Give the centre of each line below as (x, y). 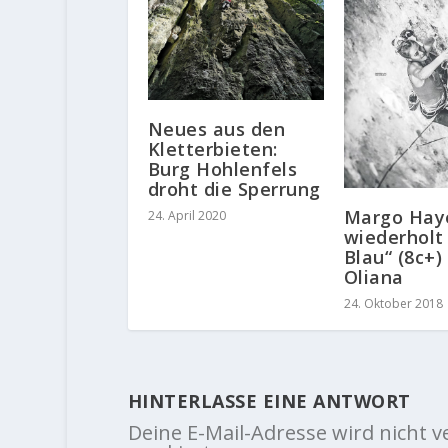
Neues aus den (216, 128)
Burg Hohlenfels (222, 168)
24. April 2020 (186, 215)
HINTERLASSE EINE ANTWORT (269, 401)
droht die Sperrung (234, 188)
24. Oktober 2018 (393, 304)
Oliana (373, 277)
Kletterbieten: (212, 148)
